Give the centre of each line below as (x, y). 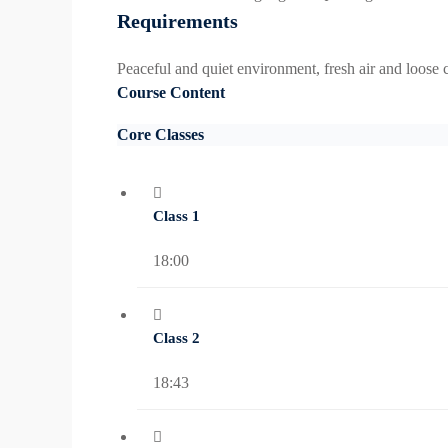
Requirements (177, 21)
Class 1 (176, 216)
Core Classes (160, 135)
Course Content (171, 93)
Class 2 (176, 338)
